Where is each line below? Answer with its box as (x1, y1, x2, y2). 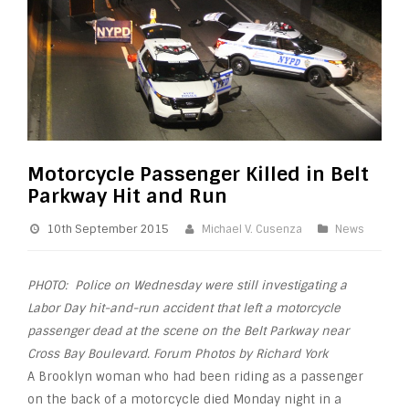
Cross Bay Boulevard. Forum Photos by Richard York (27, 346, 328, 362)
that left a (213, 300, 276, 317)
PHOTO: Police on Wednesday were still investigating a (27, 278, 347, 294)
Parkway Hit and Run (27, 184, 227, 209)
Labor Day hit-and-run (27, 300, 163, 317)
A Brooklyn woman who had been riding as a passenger (27, 369, 363, 385)
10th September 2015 (47, 222, 169, 237)
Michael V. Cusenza (202, 222, 302, 237)
